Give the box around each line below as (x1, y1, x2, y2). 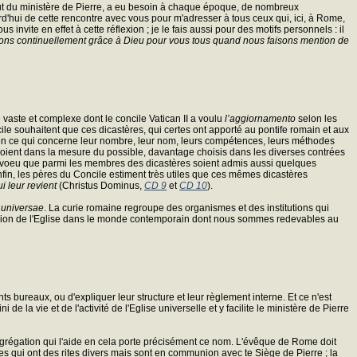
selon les (296, 112, 337, 124)
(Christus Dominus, (57, 179, 144, 191)
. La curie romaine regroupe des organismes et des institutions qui (44, 202, 329, 214)
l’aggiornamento (225, 112, 296, 124)
